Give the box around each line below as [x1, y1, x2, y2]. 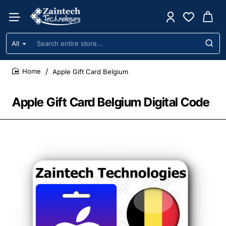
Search [6, 42, 32, 52]
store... [6, 62, 31, 72]
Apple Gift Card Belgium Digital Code [12, 95, 209, 109]
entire [6, 52, 27, 62]
